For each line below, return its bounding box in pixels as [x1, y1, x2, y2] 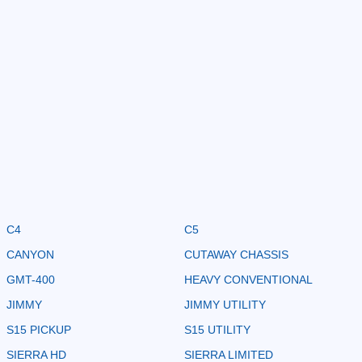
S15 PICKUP [6, 322, 71, 336]
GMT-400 [6, 272, 55, 286]
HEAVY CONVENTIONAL [184, 272, 313, 286]
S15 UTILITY [184, 322, 250, 336]
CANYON [6, 247, 54, 261]
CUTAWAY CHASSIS [184, 247, 288, 261]
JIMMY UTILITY [184, 297, 266, 311]
